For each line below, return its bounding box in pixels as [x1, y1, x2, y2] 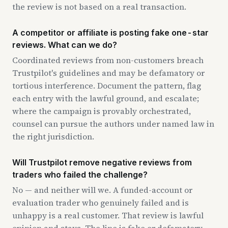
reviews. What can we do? [12, 39, 117, 50]
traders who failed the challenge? [12, 169, 148, 180]
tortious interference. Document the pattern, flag [12, 79, 201, 91]
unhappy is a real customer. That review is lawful [12, 209, 204, 221]
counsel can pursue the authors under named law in [12, 118, 214, 129]
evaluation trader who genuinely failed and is [12, 196, 189, 208]
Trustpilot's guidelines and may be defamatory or [12, 67, 205, 78]
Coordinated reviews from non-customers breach [12, 54, 204, 66]
